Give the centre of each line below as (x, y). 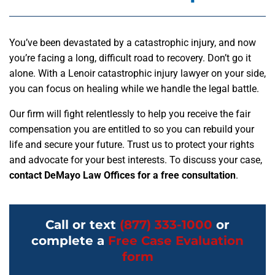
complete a (70, 241)
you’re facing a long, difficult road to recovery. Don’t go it (130, 58)
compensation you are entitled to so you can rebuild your (132, 129)
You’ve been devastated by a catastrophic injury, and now (133, 43)
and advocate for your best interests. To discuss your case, (136, 160)
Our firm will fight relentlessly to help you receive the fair (130, 114)
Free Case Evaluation (176, 241)
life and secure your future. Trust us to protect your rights (132, 145)
